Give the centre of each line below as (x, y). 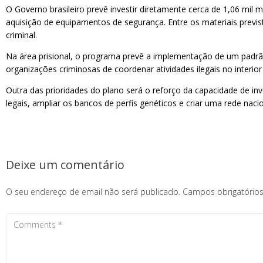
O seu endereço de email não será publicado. (93, 192)
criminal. (21, 35)
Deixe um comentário (65, 165)
